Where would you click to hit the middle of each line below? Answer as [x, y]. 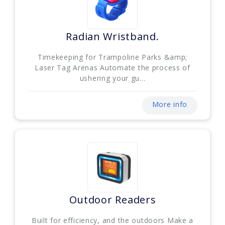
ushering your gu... [113, 78]
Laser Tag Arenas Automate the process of [113, 67]
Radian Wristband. [113, 36]
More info [170, 104]
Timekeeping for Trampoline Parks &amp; [113, 57]
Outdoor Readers [113, 199]
